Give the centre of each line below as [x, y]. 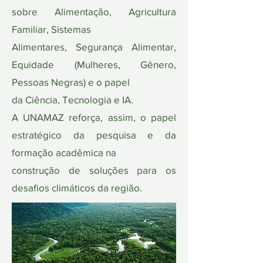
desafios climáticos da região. [77, 188]
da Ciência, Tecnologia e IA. [73, 100]
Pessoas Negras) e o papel [71, 82]
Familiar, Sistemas [51, 29]
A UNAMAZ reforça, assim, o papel [94, 117]
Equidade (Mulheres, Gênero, [94, 64]
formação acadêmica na [64, 152]
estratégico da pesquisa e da [94, 135]
